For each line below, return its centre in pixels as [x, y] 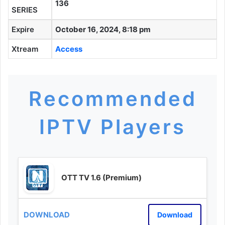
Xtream [25, 49]
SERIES [25, 10]
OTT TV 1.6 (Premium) [101, 178]
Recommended [113, 98]
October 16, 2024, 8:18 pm [103, 29]
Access [69, 49]
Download [175, 214]
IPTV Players [113, 127]
